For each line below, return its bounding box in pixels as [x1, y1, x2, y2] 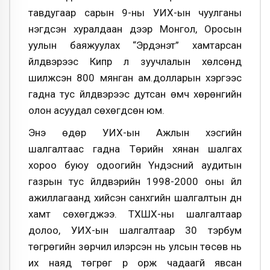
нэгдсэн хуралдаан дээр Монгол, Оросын [28, 22, 242, 35]
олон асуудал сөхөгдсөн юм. [28, 104, 165, 116]
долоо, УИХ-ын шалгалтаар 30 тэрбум [28, 224, 242, 237]
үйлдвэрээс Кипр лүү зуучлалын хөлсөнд [28, 55, 242, 67]
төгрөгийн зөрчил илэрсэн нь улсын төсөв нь [28, 240, 242, 253]
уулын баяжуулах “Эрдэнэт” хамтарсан [28, 39, 242, 51]
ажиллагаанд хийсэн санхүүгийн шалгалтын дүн [28, 192, 242, 204]
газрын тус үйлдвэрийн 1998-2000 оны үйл [28, 175, 242, 188]
